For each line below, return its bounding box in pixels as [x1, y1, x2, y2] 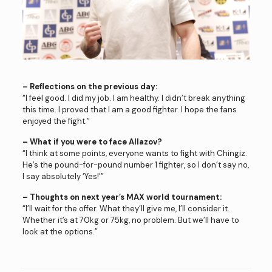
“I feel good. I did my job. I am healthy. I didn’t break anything [22, 92, 245, 103]
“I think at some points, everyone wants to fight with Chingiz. [22, 148, 247, 158]
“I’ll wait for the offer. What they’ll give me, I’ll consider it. [22, 203, 229, 214]
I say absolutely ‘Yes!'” [22, 171, 104, 182]
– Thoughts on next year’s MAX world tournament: [22, 191, 222, 202]
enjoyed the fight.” [22, 115, 90, 126]
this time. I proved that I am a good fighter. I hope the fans [22, 104, 237, 115]
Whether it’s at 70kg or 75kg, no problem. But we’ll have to [22, 214, 239, 225]
